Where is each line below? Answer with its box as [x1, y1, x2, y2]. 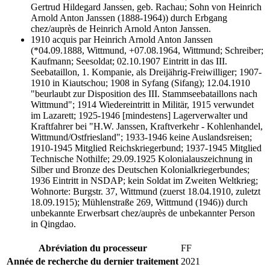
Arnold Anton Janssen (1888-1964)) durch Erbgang [31, 13, 227, 24]
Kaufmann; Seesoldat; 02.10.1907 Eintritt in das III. [31, 56, 227, 67]
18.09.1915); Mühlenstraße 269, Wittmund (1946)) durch [31, 197, 248, 208]
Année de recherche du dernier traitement [7, 256, 178, 267]
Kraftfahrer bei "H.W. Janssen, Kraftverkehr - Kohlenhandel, [31, 121, 263, 132]
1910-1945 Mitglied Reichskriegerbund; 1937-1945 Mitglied [31, 143, 262, 154]
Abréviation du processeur [38, 243, 147, 254]
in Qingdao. [31, 219, 76, 230]
